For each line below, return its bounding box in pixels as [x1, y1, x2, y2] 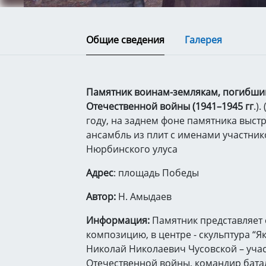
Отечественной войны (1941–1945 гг [86, 100, 254, 113]
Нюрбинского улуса [86, 142, 178, 156]
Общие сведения [86, 33, 164, 46]
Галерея [185, 33, 222, 46]
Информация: [86, 214, 150, 227]
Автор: [86, 190, 118, 203]
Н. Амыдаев [118, 190, 172, 203]
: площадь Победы [113, 166, 199, 179]
